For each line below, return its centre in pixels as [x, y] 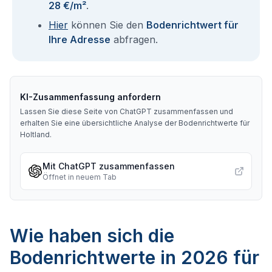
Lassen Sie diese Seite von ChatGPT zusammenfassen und [127, 111]
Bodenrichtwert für [192, 25]
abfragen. [134, 39]
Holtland [35, 134]
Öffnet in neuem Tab [80, 177]
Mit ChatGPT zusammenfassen [109, 166]
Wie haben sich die [92, 236]
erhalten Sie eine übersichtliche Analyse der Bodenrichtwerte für [135, 123]
